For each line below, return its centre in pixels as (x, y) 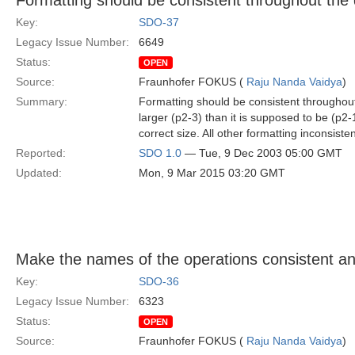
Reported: (41, 153)
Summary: (42, 101)
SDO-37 (159, 22)
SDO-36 (159, 281)
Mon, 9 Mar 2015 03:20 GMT (212, 173)
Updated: (39, 173)
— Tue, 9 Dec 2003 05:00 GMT (262, 153)
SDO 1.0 (160, 153)
